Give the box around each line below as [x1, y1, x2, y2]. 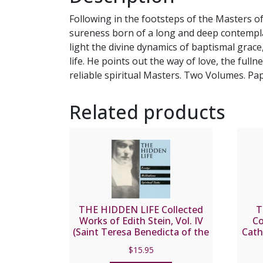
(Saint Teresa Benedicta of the [73, 225, 210, 238]
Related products [69, 99, 225, 124]
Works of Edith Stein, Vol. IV [79, 214, 203, 227]
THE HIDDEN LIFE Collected [79, 203, 204, 216]
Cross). [126, 236, 156, 249]
